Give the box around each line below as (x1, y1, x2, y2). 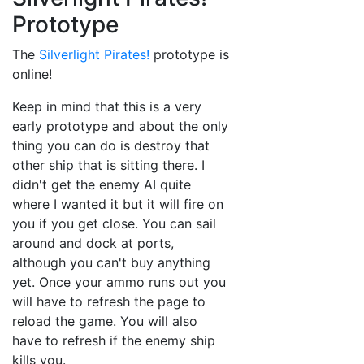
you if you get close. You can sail (12, 215, 216, 232)
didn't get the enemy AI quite (12, 176, 191, 193)
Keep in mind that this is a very (12, 98, 201, 115)
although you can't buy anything (12, 254, 210, 271)
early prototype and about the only (12, 118, 228, 134)
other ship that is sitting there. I (12, 157, 205, 173)
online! (12, 66, 52, 82)
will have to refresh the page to (12, 293, 206, 310)
